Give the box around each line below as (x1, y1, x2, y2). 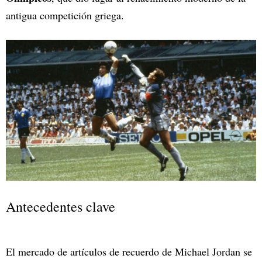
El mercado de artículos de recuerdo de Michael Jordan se (6, 244, 252, 258)
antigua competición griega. (6, 8, 124, 23)
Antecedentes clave (6, 196, 115, 216)
